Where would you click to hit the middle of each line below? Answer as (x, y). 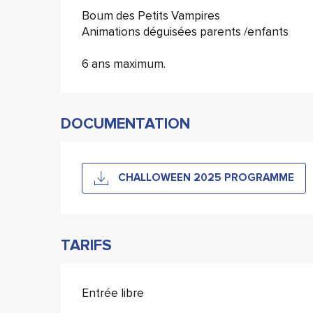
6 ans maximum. (124, 64)
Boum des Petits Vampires (151, 15)
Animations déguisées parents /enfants (185, 31)
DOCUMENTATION (126, 124)
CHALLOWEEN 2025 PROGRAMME (206, 178)
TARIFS (87, 246)
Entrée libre (113, 293)
